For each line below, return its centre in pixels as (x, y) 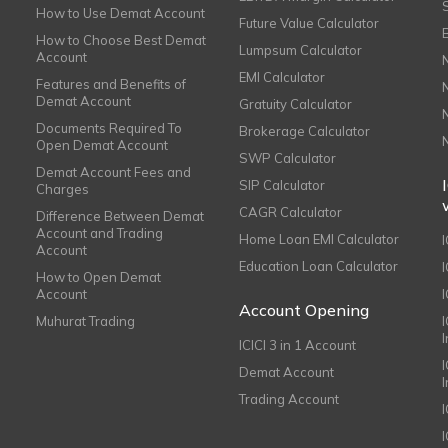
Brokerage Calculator (304, 131)
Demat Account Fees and (113, 172)
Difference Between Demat (119, 216)
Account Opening (303, 310)
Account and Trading (99, 233)
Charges (62, 189)
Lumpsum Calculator (300, 50)
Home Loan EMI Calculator (318, 239)
